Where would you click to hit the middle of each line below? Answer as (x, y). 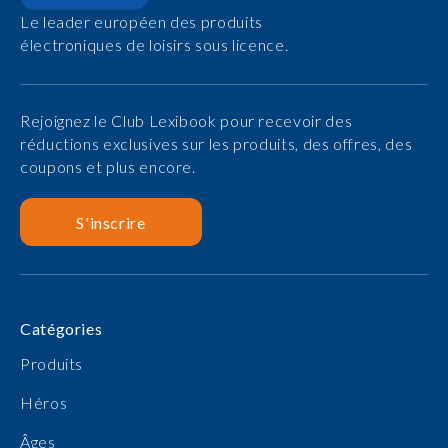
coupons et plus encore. (108, 166)
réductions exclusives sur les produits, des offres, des (216, 143)
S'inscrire (111, 222)
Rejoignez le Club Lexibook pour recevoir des (186, 120)
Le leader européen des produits (141, 21)
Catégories (61, 328)
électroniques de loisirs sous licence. (154, 44)
